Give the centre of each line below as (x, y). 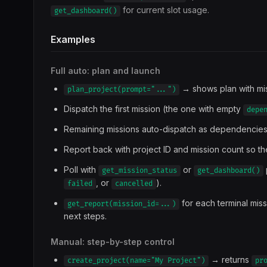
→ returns (230, 260)
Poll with (81, 170)
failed (80, 184)
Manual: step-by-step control (113, 242)
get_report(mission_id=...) (122, 204)
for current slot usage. (165, 10)
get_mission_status (139, 171)
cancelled (134, 184)
